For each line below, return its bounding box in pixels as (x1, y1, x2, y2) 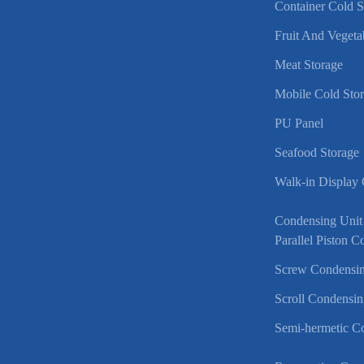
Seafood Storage (275, 145, 360, 159)
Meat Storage (275, 58, 344, 71)
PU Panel (275, 116, 324, 130)
